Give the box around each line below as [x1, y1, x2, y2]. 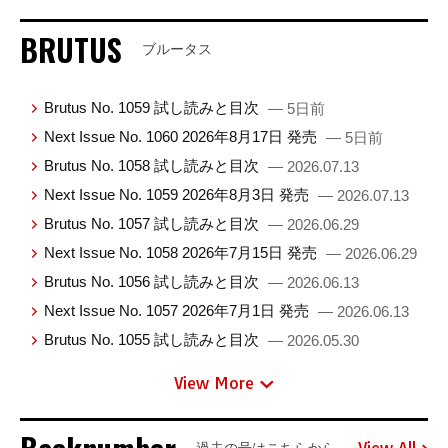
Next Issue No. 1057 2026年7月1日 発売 [44, 302, 314, 320]
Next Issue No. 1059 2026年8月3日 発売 [44, 186, 314, 204]
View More [174, 373, 254, 394]
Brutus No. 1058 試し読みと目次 [44, 157, 264, 175]
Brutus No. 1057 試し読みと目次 [44, 215, 264, 233]
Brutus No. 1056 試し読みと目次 [44, 273, 264, 291]
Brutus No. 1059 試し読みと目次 [44, 99, 264, 117]
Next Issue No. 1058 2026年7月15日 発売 [44, 244, 322, 262]
